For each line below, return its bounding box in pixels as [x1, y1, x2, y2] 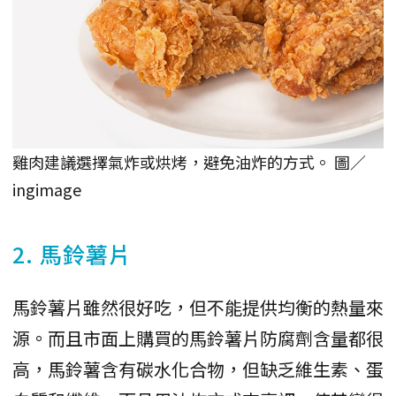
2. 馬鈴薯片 [12, 237, 132, 270]
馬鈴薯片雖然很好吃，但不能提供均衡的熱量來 [12, 293, 384, 320]
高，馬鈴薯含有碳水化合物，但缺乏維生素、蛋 [12, 355, 384, 382]
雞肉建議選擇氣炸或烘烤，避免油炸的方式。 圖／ [12, 149, 366, 173]
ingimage [12, 177, 81, 201]
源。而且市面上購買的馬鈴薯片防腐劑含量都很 [12, 324, 384, 351]
